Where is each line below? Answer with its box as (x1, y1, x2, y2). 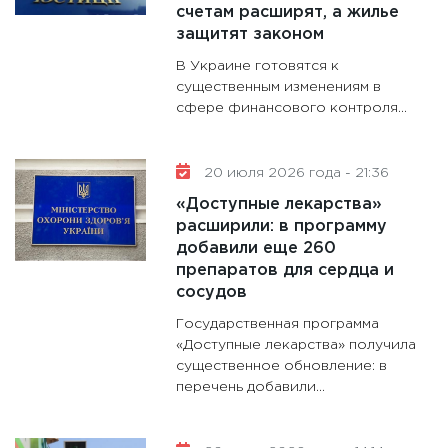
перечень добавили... (176, 381, 326, 394)
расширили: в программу (176, 219, 388, 235)
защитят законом (176, 27, 325, 43)
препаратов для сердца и (176, 263, 395, 279)
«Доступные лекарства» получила (176, 339, 417, 352)
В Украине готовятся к (176, 60, 340, 73)
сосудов (176, 285, 248, 301)
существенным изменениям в (176, 81, 382, 94)
